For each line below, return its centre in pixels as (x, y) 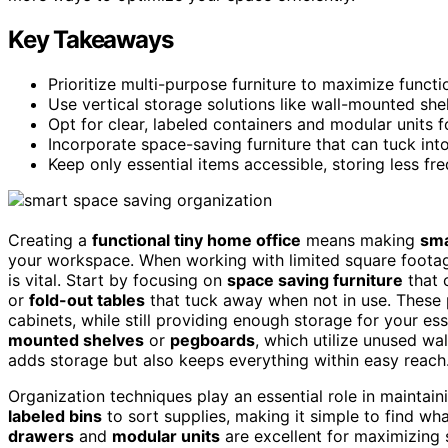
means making (360, 239)
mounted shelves (76, 339)
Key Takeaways (90, 39)
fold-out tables (87, 299)
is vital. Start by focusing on (117, 279)
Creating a (50, 239)
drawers (41, 435)
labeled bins (55, 415)
